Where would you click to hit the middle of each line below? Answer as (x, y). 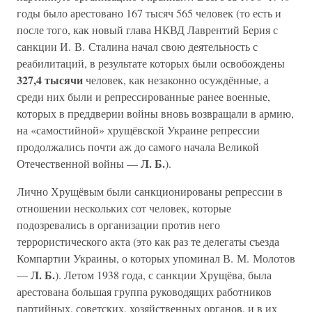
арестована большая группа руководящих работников (144, 291)
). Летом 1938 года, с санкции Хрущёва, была (163, 275)
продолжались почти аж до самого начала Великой (138, 147)
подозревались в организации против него (118, 225)
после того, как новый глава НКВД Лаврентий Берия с (147, 30)
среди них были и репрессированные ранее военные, (143, 96)
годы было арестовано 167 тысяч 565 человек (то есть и (149, 13)
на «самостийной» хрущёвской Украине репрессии (138, 130)
